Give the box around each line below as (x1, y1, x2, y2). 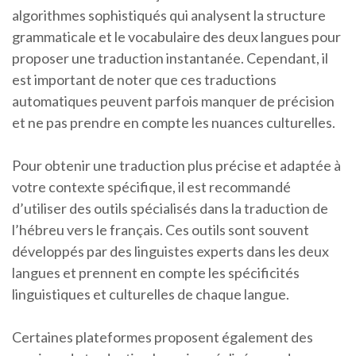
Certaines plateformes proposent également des (12, 328, 313, 346)
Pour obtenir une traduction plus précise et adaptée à (12, 157, 341, 175)
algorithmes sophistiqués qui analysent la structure (12, 6, 326, 25)
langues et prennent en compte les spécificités (12, 264, 300, 282)
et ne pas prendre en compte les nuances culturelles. (12, 114, 335, 132)
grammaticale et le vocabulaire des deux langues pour (12, 28, 341, 46)
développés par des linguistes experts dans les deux (12, 242, 329, 261)
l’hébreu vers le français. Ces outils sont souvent (12, 221, 309, 239)
